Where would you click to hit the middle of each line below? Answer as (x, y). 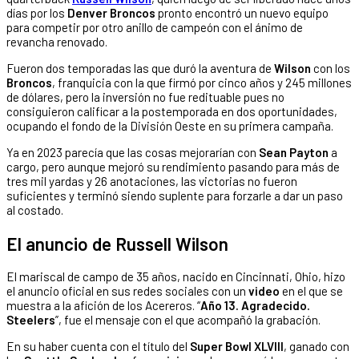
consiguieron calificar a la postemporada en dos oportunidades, (172, 111)
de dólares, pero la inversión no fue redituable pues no (145, 97)
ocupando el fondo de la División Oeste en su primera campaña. (170, 125)
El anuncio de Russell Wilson (117, 243)
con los (331, 68)
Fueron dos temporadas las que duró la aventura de (140, 68)
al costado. (35, 210)
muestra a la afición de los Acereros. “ (103, 306)
